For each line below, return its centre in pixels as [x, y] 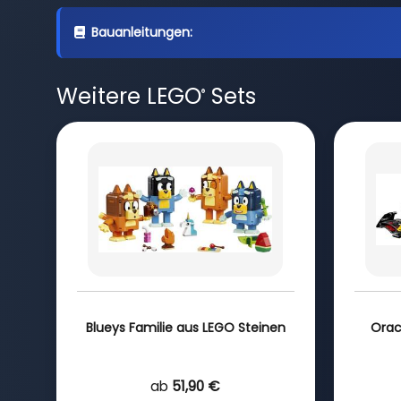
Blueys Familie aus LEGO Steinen [185, 327]
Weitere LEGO [128, 96]
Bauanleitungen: [141, 32]
